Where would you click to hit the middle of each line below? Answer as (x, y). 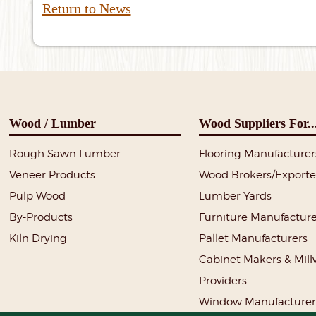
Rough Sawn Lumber (65, 154)
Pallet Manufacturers (253, 239)
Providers (223, 281)
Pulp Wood (38, 196)
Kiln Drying (38, 239)
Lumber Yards (235, 196)
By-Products (41, 218)
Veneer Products (53, 175)
